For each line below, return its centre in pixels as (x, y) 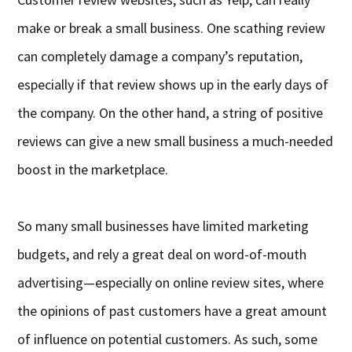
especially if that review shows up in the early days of (173, 85)
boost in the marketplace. (93, 170)
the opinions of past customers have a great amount (172, 311)
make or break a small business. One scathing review (172, 28)
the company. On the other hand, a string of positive (170, 113)
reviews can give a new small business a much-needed (176, 141)
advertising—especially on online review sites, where (171, 283)
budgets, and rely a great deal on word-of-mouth (162, 255)
